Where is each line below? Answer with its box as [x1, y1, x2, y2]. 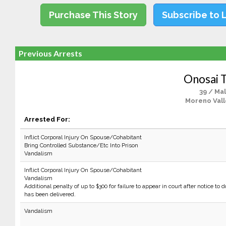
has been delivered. [24, 191, 76, 198]
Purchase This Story [49, 10, 138, 20]
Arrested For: [24, 115, 70, 123]
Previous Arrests [18, 48, 82, 58]
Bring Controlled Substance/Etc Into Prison [24, 142, 138, 149]
